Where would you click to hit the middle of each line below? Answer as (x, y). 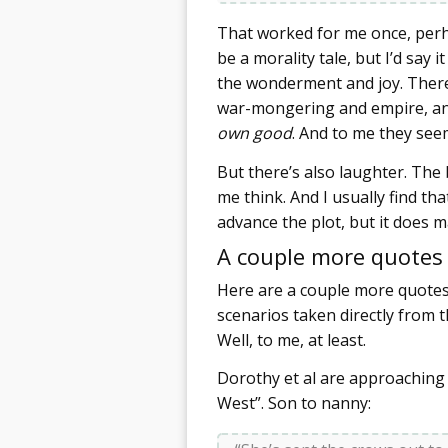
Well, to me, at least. (291, 339)
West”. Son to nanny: (294, 403)
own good (254, 133)
